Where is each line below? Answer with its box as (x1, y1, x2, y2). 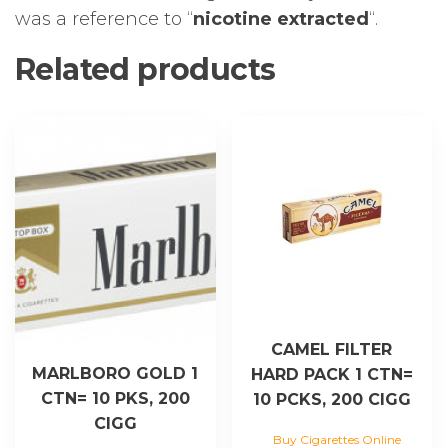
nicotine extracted (193, 7, 369, 30)
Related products (15, 50, 276, 88)
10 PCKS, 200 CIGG (252, 389, 411, 409)
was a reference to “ (15, 7, 193, 30)
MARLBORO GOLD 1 (32, 363, 199, 383)
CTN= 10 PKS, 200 (40, 388, 190, 408)
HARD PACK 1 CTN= (250, 364, 413, 384)
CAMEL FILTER (271, 339, 393, 359)
